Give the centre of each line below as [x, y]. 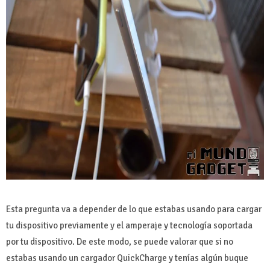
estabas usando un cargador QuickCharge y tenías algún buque [127, 258]
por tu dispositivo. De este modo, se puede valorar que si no [120, 241]
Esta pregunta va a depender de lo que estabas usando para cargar [134, 209]
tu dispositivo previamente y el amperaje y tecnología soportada [129, 225]
